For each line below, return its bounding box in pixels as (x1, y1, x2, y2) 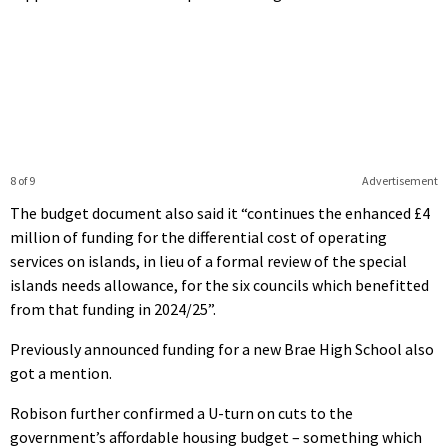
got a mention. (10, 362, 112, 383)
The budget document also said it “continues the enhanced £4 (10, 202, 430, 223)
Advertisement (361, 172, 438, 188)
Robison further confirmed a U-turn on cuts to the (10, 402, 353, 423)
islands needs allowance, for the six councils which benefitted (10, 274, 429, 295)
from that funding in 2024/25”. (10, 298, 216, 319)
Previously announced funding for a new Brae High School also (10, 338, 434, 359)
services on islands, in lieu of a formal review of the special (10, 250, 407, 271)
